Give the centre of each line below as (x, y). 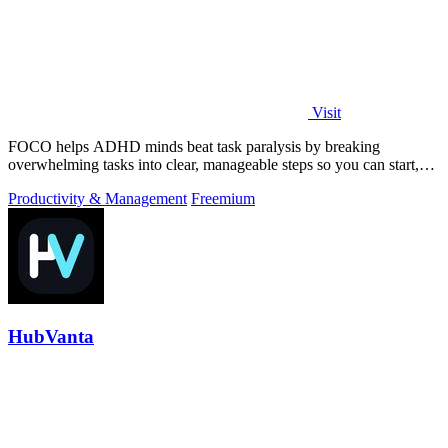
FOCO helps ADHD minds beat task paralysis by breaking (194, 146)
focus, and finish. (62, 182)
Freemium (223, 198)
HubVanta (51, 337)
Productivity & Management (97, 198)
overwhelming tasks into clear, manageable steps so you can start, (213, 164)
